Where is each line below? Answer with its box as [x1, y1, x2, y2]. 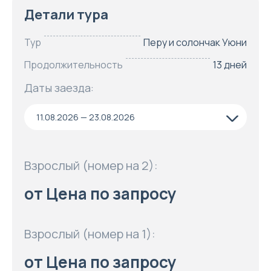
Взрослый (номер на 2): [24, 157, 158, 174]
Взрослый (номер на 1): [24, 226, 155, 242]
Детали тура [24, 5, 108, 24]
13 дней [213, 58, 247, 71]
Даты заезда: [24, 80, 94, 95]
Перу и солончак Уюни [143, 36, 247, 49]
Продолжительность [24, 58, 123, 71]
